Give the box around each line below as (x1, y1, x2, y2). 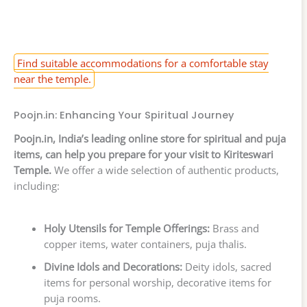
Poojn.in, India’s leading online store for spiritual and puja (14, 131, 286, 145)
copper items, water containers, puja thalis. (43, 237, 247, 251)
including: (14, 178, 60, 193)
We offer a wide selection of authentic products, (51, 162, 279, 177)
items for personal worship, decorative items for (43, 275, 271, 290)
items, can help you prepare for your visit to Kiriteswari (14, 147, 273, 161)
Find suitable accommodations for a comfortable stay (17, 56, 269, 71)
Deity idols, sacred (182, 260, 271, 274)
